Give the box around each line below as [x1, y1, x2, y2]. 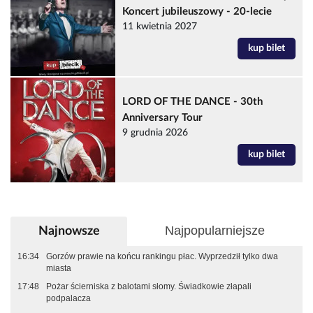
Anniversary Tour [122, 112, 203, 123]
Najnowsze [38, 224, 100, 237]
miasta [46, 263, 71, 273]
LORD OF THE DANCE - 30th [122, 96, 263, 107]
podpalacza [46, 293, 91, 303]
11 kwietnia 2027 [122, 21, 197, 31]
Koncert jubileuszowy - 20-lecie [122, 6, 272, 17]
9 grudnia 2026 [122, 127, 188, 138]
